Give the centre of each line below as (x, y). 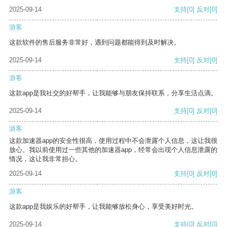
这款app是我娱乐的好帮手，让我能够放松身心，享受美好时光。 (103, 207)
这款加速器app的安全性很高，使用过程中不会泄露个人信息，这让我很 (113, 141)
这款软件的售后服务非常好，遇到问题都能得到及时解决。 (95, 43)
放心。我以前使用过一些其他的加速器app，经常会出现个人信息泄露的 (113, 150)
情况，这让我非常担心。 (45, 159)
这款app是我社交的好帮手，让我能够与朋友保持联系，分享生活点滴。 (113, 93)
